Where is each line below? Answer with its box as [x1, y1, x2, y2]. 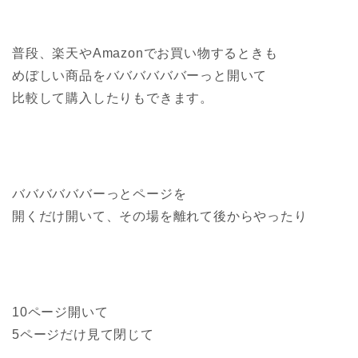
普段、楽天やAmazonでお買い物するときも [12, 46, 278, 60]
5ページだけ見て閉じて [12, 327, 154, 341]
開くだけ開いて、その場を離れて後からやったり [12, 209, 308, 223]
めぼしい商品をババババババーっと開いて [12, 68, 268, 82]
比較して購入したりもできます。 [12, 90, 213, 105]
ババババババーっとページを [12, 186, 187, 201]
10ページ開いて [12, 304, 109, 319]
